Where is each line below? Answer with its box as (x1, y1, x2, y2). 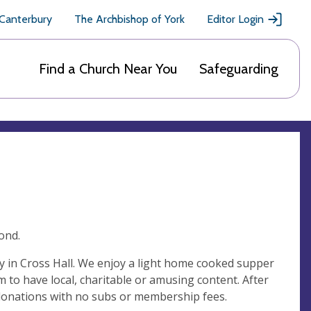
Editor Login (207, 12, 264, 26)
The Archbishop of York (74, 12, 185, 26)
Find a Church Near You (39, 60, 177, 77)
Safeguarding (199, 60, 278, 77)
